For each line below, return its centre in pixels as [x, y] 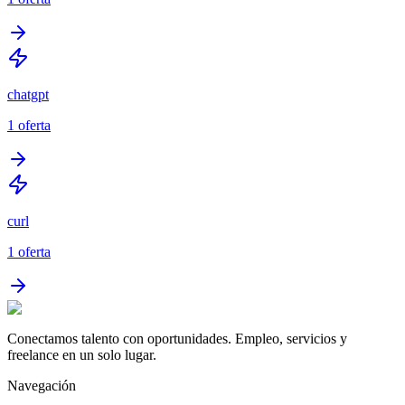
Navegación [42, 385]
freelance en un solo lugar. [82, 354]
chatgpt [28, 94]
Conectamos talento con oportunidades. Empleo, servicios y [177, 338]
